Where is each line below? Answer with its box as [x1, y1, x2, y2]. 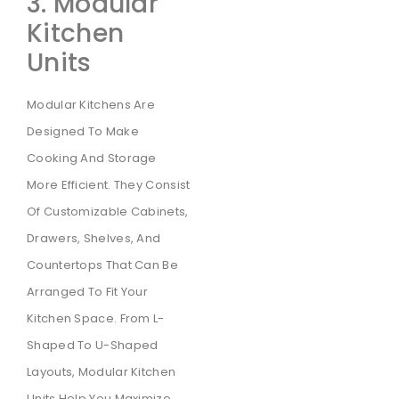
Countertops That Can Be [27, 256, 178, 273]
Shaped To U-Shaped [27, 336, 159, 354]
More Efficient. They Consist [27, 175, 191, 193]
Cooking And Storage [27, 149, 157, 167]
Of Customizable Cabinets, [27, 202, 189, 220]
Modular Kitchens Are [27, 95, 156, 113]
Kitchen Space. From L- [27, 309, 165, 327]
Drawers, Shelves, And [27, 229, 161, 247]
